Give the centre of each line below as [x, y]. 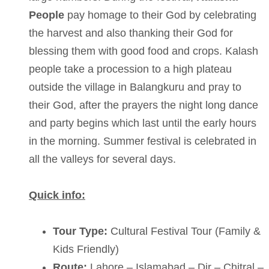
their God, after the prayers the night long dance [144, 105]
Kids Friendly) [86, 249]
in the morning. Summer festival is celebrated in [143, 141]
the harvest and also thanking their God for [131, 33]
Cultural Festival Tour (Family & [184, 231]
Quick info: [57, 195]
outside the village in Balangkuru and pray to [135, 87]
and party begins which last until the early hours [143, 123]
